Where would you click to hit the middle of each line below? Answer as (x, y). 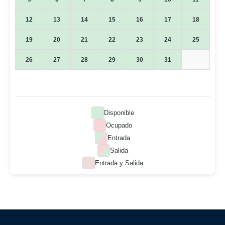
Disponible (119, 113)
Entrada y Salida (119, 163)
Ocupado (119, 125)
